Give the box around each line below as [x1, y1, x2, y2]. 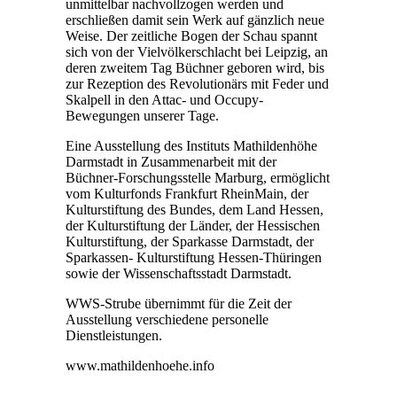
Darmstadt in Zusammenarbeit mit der [66, 153, 276, 169]
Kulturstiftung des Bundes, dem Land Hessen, [66, 201, 323, 217]
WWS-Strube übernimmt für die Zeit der [66, 295, 292, 311]
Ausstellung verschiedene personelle [66, 311, 269, 327]
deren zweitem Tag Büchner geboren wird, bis [66, 59, 324, 75]
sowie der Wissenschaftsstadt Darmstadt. [66, 265, 292, 281]
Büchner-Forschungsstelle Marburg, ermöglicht [66, 169, 330, 185]
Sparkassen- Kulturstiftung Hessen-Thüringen [66, 249, 322, 265]
